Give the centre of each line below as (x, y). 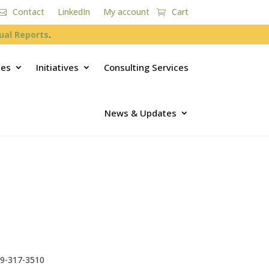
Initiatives (57, 68)
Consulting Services (146, 68)
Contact (28, 12)
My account (126, 12)
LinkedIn (74, 12)
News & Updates (140, 113)
